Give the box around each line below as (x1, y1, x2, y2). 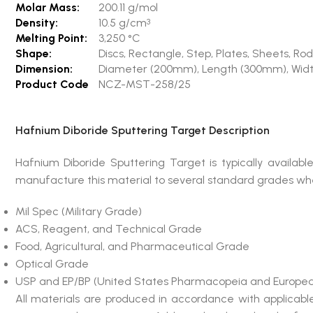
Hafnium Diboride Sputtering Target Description (15, 124, 270, 137)
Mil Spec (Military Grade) (15, 205, 142, 218)
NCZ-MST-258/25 (98, 78, 191, 91)
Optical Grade (15, 257, 89, 270)
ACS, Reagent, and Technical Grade (15, 222, 202, 235)
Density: (15, 16, 58, 29)
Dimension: (15, 62, 73, 75)
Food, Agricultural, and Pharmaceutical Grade (15, 240, 249, 253)
